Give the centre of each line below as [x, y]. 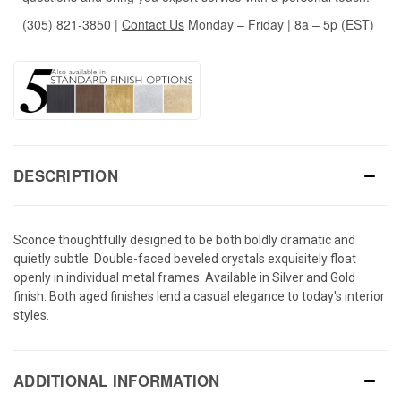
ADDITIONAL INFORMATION [117, 381]
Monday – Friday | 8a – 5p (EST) [279, 24]
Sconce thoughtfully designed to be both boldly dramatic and [184, 240]
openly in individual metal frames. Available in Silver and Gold [184, 278]
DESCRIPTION [66, 176]
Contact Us [153, 24]
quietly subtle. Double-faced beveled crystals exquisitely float [185, 259]
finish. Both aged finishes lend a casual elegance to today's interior [199, 297]
